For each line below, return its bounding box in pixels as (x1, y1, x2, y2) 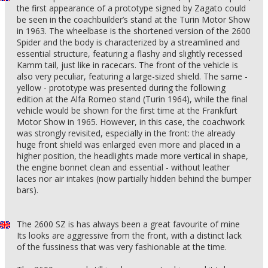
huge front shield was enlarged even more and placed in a (17, 139, 240, 150)
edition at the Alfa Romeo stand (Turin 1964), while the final (17, 93, 248, 105)
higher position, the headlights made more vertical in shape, (17, 150, 248, 162)
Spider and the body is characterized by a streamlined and (17, 36, 240, 48)
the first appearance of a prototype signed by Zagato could (17, 2, 246, 14)
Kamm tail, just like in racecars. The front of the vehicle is (17, 59, 238, 71)
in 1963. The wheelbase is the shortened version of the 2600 (17, 25, 251, 36)
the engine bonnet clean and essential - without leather (17, 162, 230, 173)
